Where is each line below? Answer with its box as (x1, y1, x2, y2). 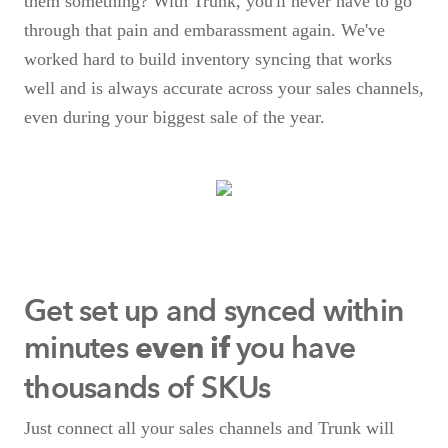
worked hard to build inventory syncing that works (24, 49, 392, 70)
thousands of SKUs (24, 369, 271, 407)
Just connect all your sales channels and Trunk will (24, 418, 394, 439)
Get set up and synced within (24, 292, 403, 330)
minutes (24, 329, 135, 367)
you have (228, 329, 355, 367)
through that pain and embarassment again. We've (24, 20, 385, 41)
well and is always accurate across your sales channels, (24, 78, 424, 99)
